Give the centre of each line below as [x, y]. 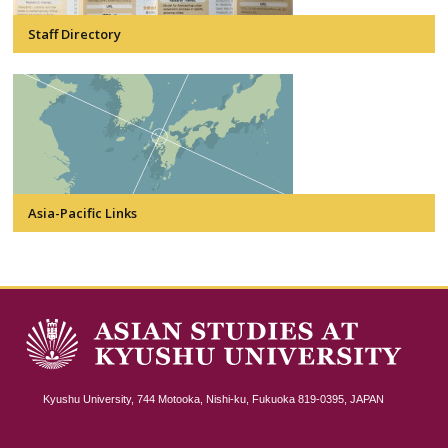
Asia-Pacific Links [83, 212]
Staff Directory [75, 33]
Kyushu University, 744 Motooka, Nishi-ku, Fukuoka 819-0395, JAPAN [214, 398]
